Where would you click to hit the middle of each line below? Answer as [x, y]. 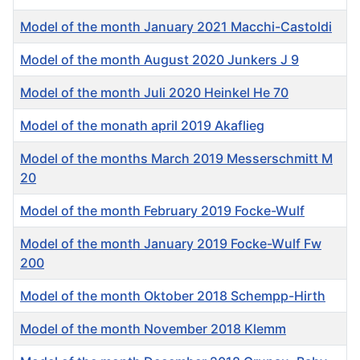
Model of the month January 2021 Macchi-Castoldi [176, 26]
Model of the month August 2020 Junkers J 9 [160, 59]
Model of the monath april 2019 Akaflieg [142, 125]
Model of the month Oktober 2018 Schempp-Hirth [173, 295]
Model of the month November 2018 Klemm [153, 328]
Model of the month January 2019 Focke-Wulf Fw [171, 243]
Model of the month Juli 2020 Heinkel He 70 [154, 92]
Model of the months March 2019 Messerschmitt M [176, 158]
